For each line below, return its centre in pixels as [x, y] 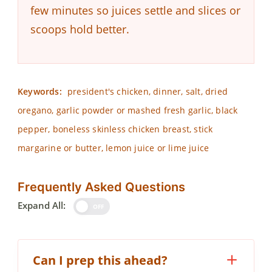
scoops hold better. [80, 29]
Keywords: [40, 91]
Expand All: [42, 205]
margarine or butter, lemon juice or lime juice [114, 148]
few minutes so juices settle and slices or [135, 10]
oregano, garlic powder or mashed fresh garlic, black [128, 110]
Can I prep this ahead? [100, 260]
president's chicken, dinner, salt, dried [146, 91]
